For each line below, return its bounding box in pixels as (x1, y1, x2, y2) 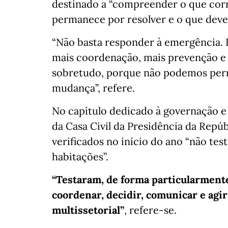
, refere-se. (124, 204, 177, 217)
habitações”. (52, 150, 108, 163)
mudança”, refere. (52, 81, 135, 95)
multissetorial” (52, 204, 124, 217)
